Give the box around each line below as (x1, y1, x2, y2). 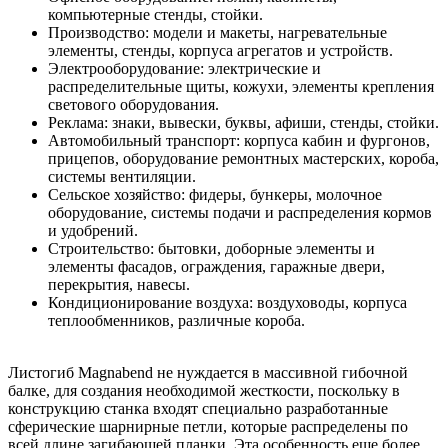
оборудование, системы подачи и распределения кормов (48, 203, 432, 221)
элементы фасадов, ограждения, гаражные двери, (48, 257, 385, 275)
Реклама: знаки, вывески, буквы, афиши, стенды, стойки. (48, 113, 439, 131)
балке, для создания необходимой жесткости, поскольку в (8, 381, 400, 399)
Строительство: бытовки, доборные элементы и (48, 239, 375, 257)
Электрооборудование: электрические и (48, 59, 321, 77)
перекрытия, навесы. (48, 275, 190, 293)
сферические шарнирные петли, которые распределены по (8, 417, 408, 435)
